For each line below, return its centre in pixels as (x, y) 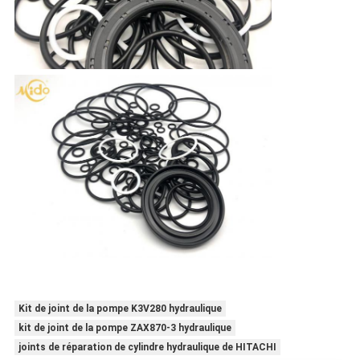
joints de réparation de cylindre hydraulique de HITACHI (147, 347)
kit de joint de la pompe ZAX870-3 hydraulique (125, 327)
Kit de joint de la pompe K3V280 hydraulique (120, 308)
